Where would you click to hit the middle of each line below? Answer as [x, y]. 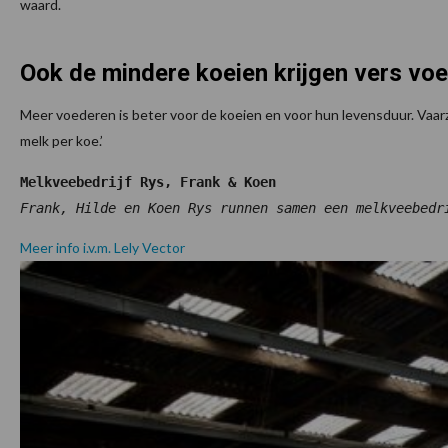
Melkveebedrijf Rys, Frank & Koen [148, 182]
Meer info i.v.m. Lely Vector [102, 248]
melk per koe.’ [61, 141]
